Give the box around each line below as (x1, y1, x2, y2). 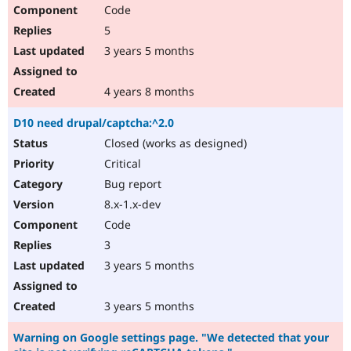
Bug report (101, 176, 161, 192)
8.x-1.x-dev (101, 197, 161, 212)
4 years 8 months (101, 84, 194, 100)
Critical (101, 156, 141, 172)
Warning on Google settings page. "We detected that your (13, 330, 329, 346)
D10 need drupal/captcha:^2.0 (13, 115, 174, 131)
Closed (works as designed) (101, 136, 247, 151)
